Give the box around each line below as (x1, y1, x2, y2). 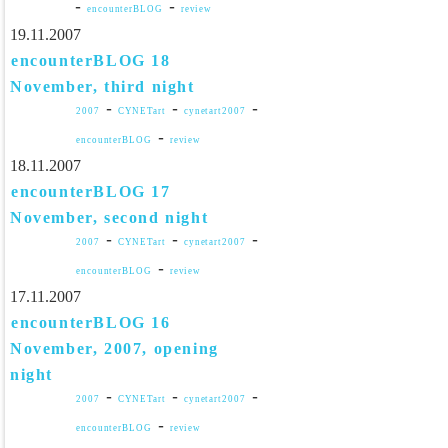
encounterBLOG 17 (11, 183, 171, 200)
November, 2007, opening (10, 340, 219, 357)
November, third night (10, 78, 195, 95)
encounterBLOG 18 (11, 52, 171, 69)
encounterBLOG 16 (11, 314, 171, 331)
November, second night (10, 209, 209, 226)
